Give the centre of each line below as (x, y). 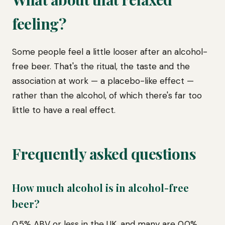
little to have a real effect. (64, 110)
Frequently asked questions (104, 154)
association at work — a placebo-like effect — (103, 81)
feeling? (39, 24)
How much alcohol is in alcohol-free (100, 188)
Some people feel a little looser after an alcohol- (110, 52)
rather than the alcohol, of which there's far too (107, 95)
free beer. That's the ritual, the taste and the (101, 66)
